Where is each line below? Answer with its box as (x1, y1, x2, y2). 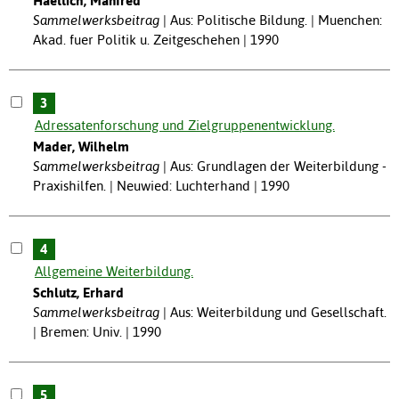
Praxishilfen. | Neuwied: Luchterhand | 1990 (32, 178, 289, 194)
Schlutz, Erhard (32, 284, 124, 300)
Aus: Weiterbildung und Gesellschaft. (169, 304, 387, 320)
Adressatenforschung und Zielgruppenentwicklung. (34, 118, 335, 134)
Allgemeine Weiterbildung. (34, 263, 193, 279)
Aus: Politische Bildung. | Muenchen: (169, 12, 382, 28)
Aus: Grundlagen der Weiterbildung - (169, 159, 387, 175)
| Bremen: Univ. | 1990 (32, 323, 161, 339)
